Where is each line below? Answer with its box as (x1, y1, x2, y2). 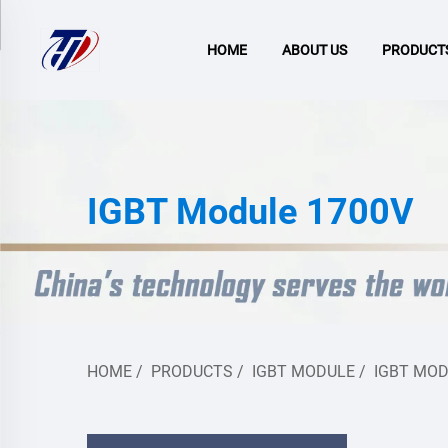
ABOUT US (282, 42, 348, 58)
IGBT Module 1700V (87, 191, 414, 233)
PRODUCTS (151, 362, 233, 381)
